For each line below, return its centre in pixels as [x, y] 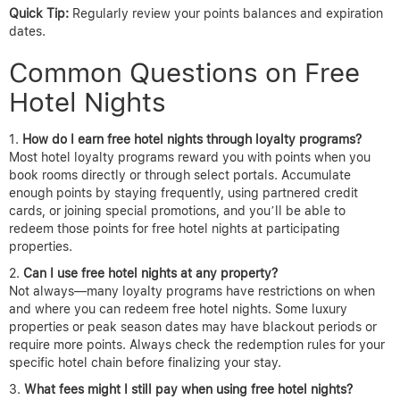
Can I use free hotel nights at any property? [150, 274]
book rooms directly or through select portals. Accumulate [180, 175]
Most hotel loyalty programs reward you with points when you [190, 158]
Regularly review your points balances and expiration [226, 14]
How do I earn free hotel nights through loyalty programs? [192, 140]
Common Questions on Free [184, 73]
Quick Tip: [39, 14]
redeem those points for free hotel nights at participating [175, 229]
